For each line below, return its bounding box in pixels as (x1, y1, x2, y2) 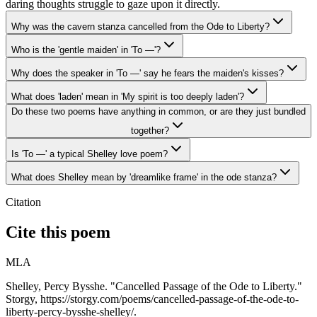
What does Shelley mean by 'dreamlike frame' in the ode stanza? (11, 172, 277, 183)
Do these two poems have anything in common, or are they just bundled (11, 106, 306, 117)
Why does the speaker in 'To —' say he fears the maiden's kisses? (11, 68, 284, 79)
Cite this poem (6, 223, 110, 242)
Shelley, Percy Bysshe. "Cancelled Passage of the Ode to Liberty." (6, 279, 302, 292)
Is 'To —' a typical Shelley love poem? (11, 149, 168, 160)
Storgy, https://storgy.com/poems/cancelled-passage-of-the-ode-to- (6, 292, 299, 305)
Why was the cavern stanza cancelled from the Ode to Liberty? (11, 21, 270, 33)
